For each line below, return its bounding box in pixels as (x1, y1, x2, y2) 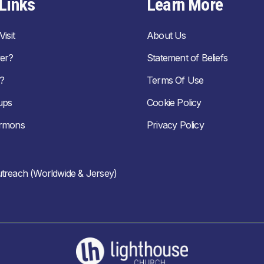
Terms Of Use (147, 74, 204, 86)
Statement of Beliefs (147, 52, 227, 64)
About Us (147, 29, 186, 41)
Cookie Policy (147, 97, 202, 108)
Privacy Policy (147, 119, 204, 131)
